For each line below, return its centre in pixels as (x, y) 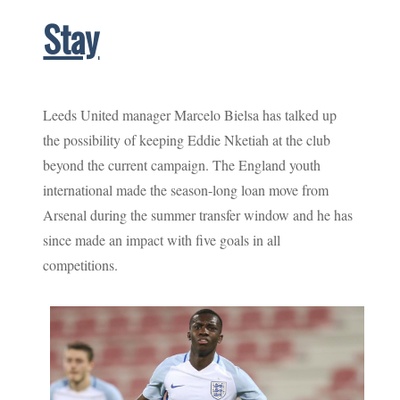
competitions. (81, 264)
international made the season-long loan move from (186, 189)
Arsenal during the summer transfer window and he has (198, 214)
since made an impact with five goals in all (162, 239)
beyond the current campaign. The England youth (182, 164)
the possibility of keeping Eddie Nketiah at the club (187, 139)
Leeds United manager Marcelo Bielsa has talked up (190, 114)
